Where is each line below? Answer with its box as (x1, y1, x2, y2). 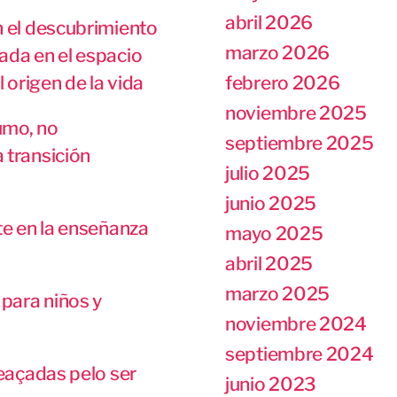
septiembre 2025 (225, 132, 374, 154)
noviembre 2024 (225, 313, 367, 335)
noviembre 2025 (225, 102, 367, 124)
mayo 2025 (225, 222, 323, 245)
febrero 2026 (225, 72, 340, 94)
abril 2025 (225, 253, 313, 275)
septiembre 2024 (225, 343, 374, 365)
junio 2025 (225, 192, 316, 214)
